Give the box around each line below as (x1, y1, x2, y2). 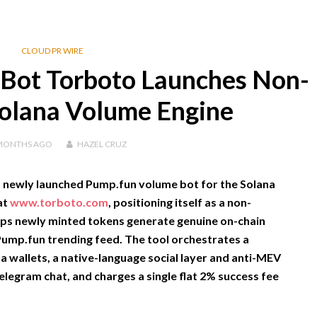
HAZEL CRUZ (76, 139, 127, 149)
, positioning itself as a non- (108, 195, 251, 209)
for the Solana (198, 177, 275, 190)
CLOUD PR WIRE (21, 45, 83, 56)
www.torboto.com (9, 195, 108, 209)
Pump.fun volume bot (85, 177, 199, 190)
